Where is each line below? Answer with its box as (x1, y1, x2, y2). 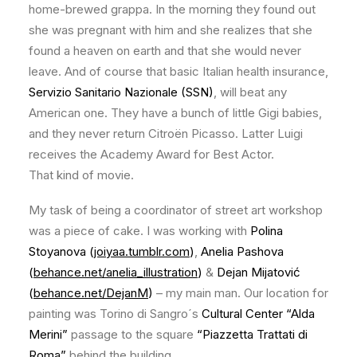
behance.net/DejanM (33, 285, 148, 300)
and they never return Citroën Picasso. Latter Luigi (29, 126, 303, 141)
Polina (250, 223, 283, 238)
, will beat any (214, 84, 287, 100)
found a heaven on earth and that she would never (29, 43, 301, 58)
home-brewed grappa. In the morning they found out (29, 2, 316, 17)
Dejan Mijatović (217, 265, 300, 280)
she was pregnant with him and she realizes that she (29, 22, 312, 37)
